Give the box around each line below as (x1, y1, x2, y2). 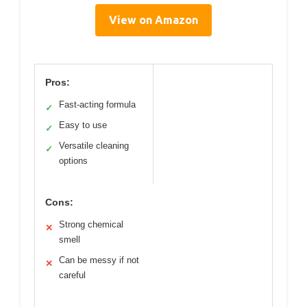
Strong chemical (59, 219, 123, 230)
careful (59, 269, 86, 280)
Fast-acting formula (59, 99, 136, 110)
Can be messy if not (59, 254, 139, 265)
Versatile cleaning (59, 140, 129, 151)
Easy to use (59, 119, 107, 130)
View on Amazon (109, 13, 198, 26)
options (59, 155, 88, 166)
